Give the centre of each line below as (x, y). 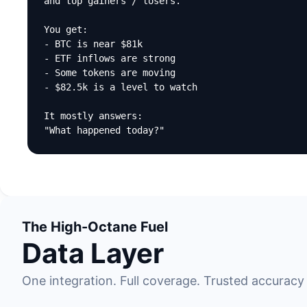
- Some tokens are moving (110, 73)
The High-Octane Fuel (95, 227)
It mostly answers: (93, 116)
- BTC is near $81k (93, 44)
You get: (66, 29)
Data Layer (93, 253)
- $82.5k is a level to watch (121, 87)
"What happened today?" (104, 130)
